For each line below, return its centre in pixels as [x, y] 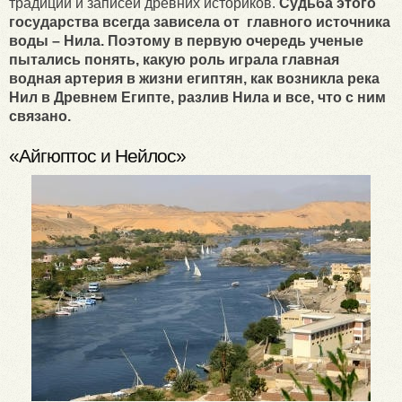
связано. [40, 117]
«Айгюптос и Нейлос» [97, 156]
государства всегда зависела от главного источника [200, 22]
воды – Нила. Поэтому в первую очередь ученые [186, 41]
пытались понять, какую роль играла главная [174, 60]
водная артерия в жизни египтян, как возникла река [194, 79]
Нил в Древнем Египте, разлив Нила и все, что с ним [197, 98]
